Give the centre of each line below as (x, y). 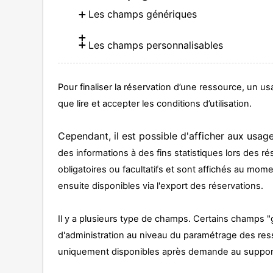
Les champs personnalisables (156, 45)
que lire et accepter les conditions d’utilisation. (155, 104)
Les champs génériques (143, 14)
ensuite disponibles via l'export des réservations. (161, 186)
